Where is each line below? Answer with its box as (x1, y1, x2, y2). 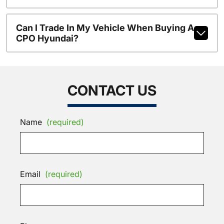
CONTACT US (67, 81, 156, 99)
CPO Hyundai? (15, 32, 78, 43)
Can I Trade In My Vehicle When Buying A (15, 22, 194, 33)
